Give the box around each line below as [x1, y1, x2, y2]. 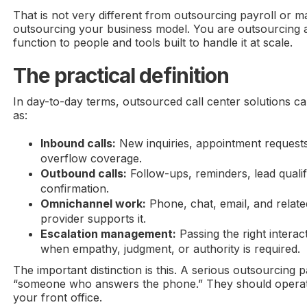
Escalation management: [40, 227, 177, 241]
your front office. [13, 291, 103, 304]
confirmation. [40, 182, 110, 195]
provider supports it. [40, 212, 147, 225]
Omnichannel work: [40, 197, 147, 210]
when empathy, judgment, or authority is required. [40, 242, 301, 256]
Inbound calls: [40, 136, 116, 150]
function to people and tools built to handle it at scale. [13, 36, 293, 49]
